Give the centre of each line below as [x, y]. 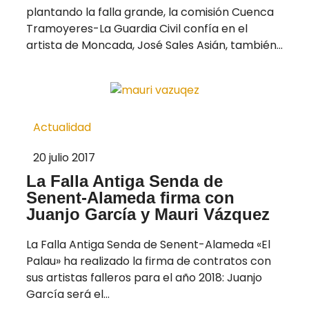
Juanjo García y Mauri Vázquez [148, 214]
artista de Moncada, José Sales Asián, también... [154, 46]
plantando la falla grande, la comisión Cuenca [150, 12]
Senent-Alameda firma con [130, 197]
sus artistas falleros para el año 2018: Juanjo [144, 277]
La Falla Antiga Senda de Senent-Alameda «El [148, 244]
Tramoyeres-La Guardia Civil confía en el [137, 29]
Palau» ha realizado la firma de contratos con [149, 261]
